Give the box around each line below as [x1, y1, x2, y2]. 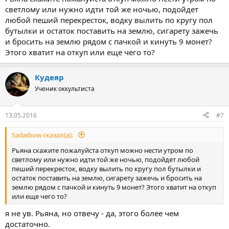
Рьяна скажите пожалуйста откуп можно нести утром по [12, 145, 193, 155]
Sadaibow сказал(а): [12, 130, 75, 140]
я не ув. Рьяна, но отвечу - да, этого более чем [5, 208, 179, 218]
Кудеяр [35, 72, 64, 82]
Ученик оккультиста [35, 84, 95, 93]
